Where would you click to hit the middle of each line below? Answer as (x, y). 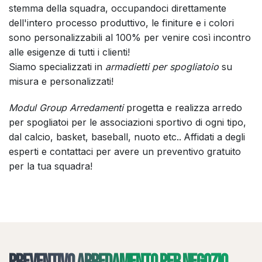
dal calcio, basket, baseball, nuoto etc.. (95, 137)
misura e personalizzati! (63, 82)
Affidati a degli (214, 137)
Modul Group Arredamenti (66, 108)
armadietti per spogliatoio (163, 67)
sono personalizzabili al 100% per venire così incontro (130, 38)
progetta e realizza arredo (183, 108)
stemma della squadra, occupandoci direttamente (118, 8)
